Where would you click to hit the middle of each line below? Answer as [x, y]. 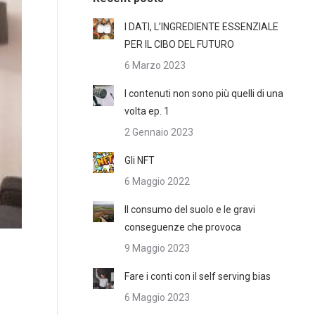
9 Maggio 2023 [157, 248]
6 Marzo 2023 [155, 65]
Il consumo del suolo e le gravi [190, 210]
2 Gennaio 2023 [159, 132]
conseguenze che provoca [183, 227]
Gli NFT [140, 160]
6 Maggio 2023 [157, 297]
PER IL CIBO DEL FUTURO [179, 44]
